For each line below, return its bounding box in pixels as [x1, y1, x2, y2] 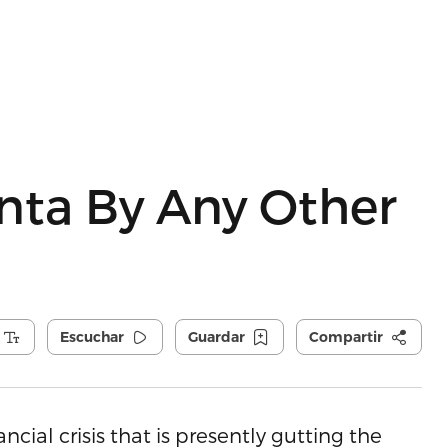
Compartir [308, 328, 383, 346]
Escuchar [59, 328, 124, 346]
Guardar [187, 328, 245, 346]
